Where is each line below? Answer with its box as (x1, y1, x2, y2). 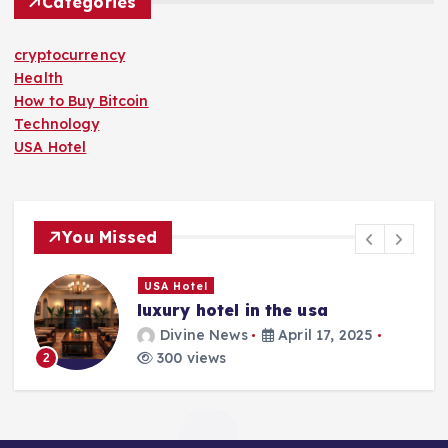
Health (14, 68, 63, 87)
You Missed (62, 226, 158, 247)
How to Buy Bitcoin (14, 91, 149, 110)
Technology (14, 114, 100, 133)
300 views (152, 348, 227, 367)
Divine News (160, 325, 248, 344)
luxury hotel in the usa (136, 300, 328, 321)
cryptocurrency (14, 45, 126, 64)
